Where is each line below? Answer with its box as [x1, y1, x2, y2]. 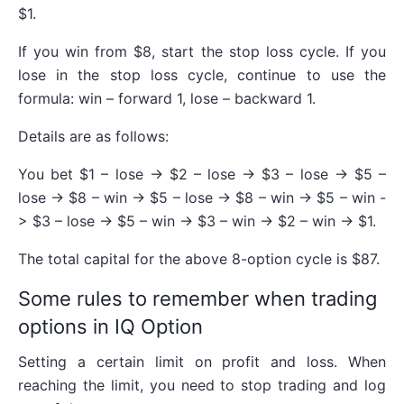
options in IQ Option [18, 314, 203, 338]
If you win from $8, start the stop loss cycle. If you [18, 41, 386, 60]
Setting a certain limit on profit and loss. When [18, 352, 386, 371]
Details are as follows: [18, 126, 169, 145]
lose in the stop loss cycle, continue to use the [18, 65, 386, 84]
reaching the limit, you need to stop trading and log [18, 375, 386, 394]
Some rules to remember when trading [18, 286, 377, 310]
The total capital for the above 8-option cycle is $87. [18, 249, 380, 268]
